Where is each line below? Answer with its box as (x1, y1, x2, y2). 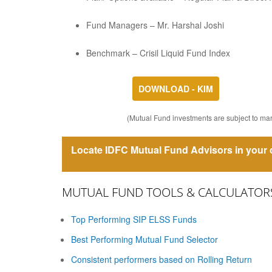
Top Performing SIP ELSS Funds (71, 213, 197, 225)
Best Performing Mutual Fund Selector (71, 233, 218, 245)
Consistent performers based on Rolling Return (71, 253, 252, 265)
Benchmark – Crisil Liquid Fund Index (86, 47, 230, 59)
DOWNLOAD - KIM (138, 83, 213, 95)
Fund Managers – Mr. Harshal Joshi (86, 19, 224, 31)
